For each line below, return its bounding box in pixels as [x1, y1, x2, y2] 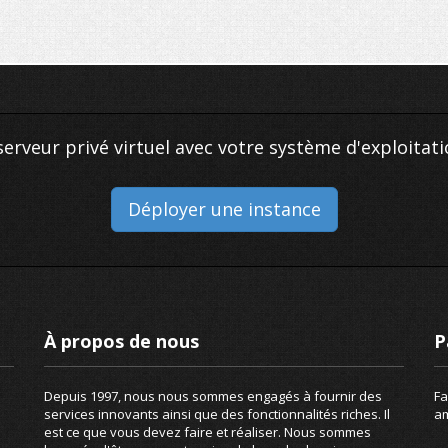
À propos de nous [44, 329, 199, 353]
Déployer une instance [127, 197, 321, 221]
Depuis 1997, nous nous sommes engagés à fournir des [44, 387, 382, 405]
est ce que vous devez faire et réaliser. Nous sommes [44, 423, 371, 441]
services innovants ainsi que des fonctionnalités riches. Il [44, 405, 390, 423]
